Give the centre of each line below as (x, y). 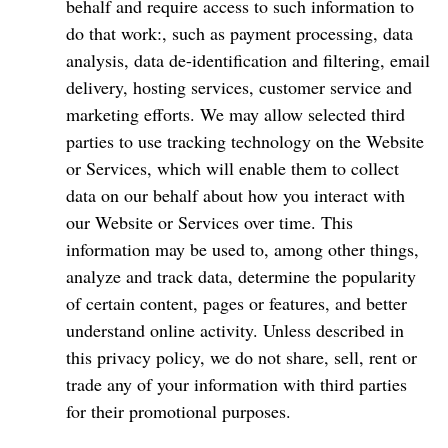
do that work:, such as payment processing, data (239, 33)
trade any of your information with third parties (236, 384)
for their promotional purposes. (178, 411)
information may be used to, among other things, (242, 249)
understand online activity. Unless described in (235, 330)
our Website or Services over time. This (209, 222)
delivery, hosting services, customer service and (239, 87)
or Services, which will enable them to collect (232, 168)
